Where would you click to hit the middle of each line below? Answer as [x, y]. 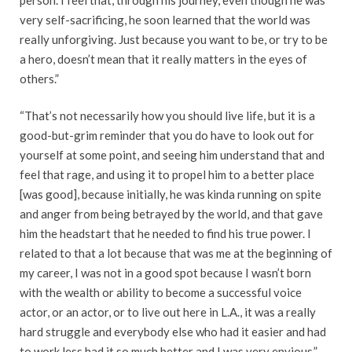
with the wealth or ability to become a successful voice [161, 293]
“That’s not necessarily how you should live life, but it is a [167, 116]
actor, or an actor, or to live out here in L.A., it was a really [168, 312]
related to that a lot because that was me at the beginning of [176, 253]
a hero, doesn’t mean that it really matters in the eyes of [163, 59]
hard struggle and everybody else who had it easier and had [173, 332]
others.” [39, 78]
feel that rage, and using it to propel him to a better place [167, 175]
